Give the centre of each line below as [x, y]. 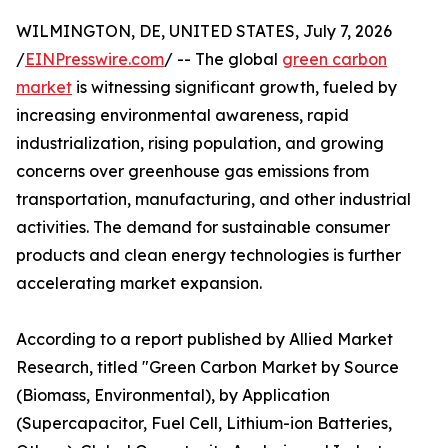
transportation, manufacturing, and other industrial [213, 199]
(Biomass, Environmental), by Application [173, 395]
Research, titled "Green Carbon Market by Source [207, 367]
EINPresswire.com [94, 59]
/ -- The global [223, 59]
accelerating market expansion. [139, 283]
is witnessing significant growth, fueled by [234, 87]
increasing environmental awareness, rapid [182, 115]
